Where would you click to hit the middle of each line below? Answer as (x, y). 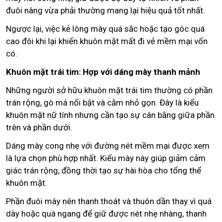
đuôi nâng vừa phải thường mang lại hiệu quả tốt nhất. (106, 10)
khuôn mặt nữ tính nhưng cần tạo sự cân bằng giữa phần (110, 115)
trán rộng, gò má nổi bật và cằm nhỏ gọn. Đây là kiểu (102, 102)
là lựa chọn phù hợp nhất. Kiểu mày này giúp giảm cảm (106, 158)
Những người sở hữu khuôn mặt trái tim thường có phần (109, 90)
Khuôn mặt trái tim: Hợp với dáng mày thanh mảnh (103, 72)
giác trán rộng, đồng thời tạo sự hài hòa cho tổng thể (104, 170)
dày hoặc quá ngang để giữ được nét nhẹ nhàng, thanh (106, 213)
